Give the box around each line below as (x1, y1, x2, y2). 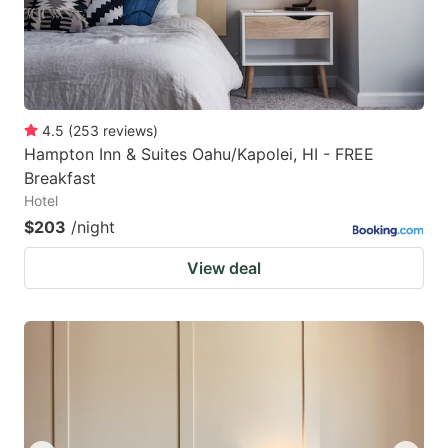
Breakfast (24, 168, 96, 189)
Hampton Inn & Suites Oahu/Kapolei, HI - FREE (24, 144, 374, 165)
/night (71, 217, 115, 238)
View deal (187, 258, 261, 279)
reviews (103, 122, 153, 140)
